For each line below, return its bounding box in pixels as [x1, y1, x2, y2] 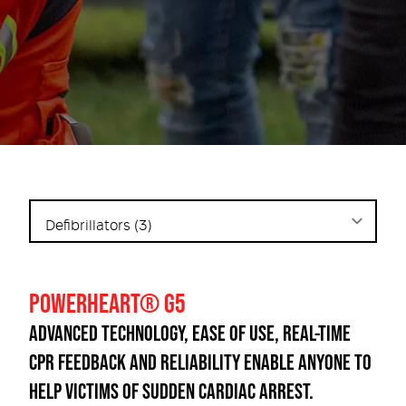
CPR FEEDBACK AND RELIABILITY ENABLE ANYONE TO [29, 350, 372, 374]
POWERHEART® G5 [29, 287, 185, 318]
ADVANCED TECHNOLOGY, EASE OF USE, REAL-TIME [29, 321, 351, 345]
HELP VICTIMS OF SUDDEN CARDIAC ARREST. [29, 379, 314, 403]
